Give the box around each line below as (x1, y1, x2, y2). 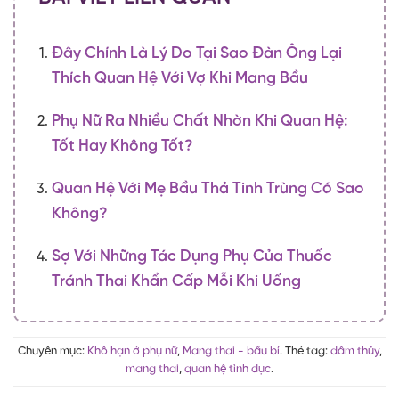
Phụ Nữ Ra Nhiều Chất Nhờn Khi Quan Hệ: (51, 113, 347, 130)
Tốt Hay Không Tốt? (51, 138, 193, 155)
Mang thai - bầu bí (182, 346, 280, 358)
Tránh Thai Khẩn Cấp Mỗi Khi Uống (51, 273, 301, 290)
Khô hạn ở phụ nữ (86, 346, 177, 358)
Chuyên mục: (17, 346, 87, 358)
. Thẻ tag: (279, 346, 330, 358)
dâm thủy (330, 346, 379, 358)
